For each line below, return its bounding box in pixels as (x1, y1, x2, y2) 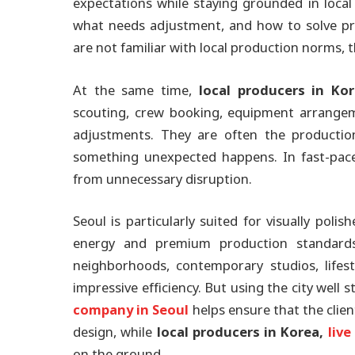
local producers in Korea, (156, 319, 328, 347)
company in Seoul (73, 296, 189, 325)
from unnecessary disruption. (73, 165, 252, 193)
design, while (73, 319, 157, 347)
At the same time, (73, 76, 199, 105)
